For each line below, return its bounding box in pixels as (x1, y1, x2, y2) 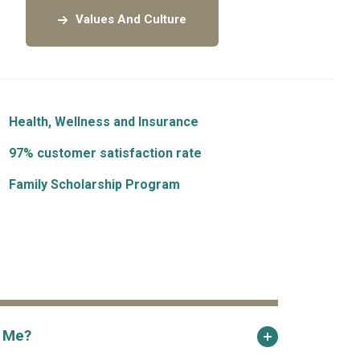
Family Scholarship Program (9, 177, 180, 192)
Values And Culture (76, 12, 186, 27)
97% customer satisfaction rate (9, 145, 202, 161)
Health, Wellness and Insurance (9, 114, 198, 129)
